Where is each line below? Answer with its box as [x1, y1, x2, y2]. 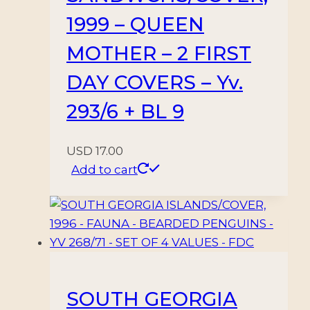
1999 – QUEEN [66, 12, 204, 36]
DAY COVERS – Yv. [66, 70, 243, 94]
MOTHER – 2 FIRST [66, 41, 251, 65]
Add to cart [71, 162, 138, 176]
